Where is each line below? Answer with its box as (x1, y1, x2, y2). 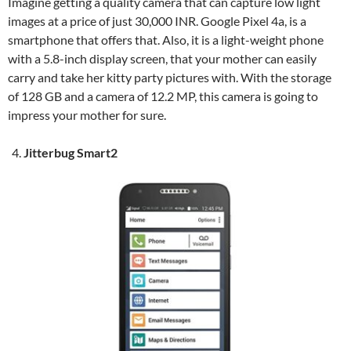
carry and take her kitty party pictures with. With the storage (8, 69, 331, 85)
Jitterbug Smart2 (24, 144, 118, 160)
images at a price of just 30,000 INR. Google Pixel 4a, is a (8, 13, 306, 28)
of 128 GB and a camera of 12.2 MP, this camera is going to (8, 88, 318, 103)
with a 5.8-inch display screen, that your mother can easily (8, 50, 317, 66)
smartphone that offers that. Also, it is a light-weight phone (8, 31, 324, 47)
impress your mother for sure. (8, 107, 166, 122)
